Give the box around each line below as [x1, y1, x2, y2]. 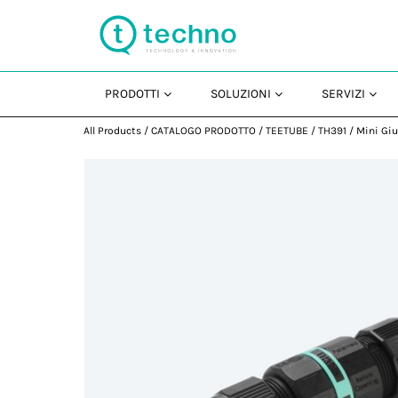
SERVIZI [322, 86, 366, 101]
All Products [84, 124, 142, 137]
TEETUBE [266, 124, 309, 137]
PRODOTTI [105, 86, 161, 101]
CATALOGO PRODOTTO [151, 124, 257, 137]
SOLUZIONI [211, 86, 272, 101]
